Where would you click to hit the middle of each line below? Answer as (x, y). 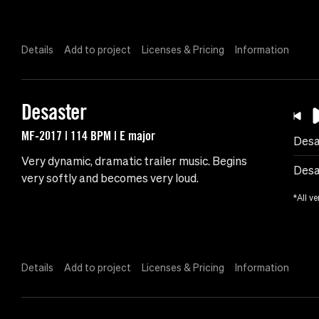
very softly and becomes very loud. (110, 178)
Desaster (54, 112)
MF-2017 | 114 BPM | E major (88, 136)
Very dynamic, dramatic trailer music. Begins (134, 161)
